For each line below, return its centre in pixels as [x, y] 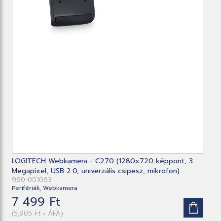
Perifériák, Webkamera [45, 188]
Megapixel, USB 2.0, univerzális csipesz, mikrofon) [96, 171]
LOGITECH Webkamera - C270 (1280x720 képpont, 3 [103, 161]
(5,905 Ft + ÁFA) [38, 213]
